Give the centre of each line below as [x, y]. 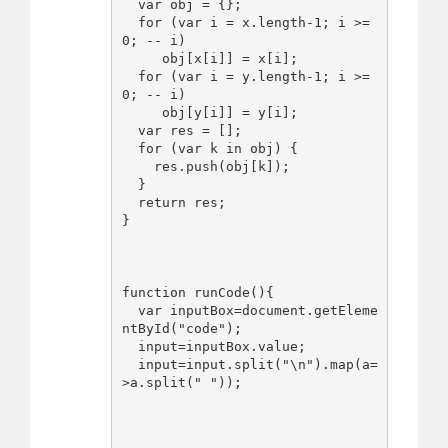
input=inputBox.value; [129, 347]
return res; [129, 203]
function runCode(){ [197, 293]
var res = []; [129, 131]
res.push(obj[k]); [137, 167]
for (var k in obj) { [129, 149]
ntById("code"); [181, 329]
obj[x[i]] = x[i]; [141, 59]
